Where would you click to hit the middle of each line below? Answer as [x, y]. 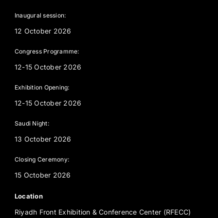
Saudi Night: [32, 123]
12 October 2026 [43, 31]
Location [29, 196]
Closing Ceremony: [42, 159]
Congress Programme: [47, 51]
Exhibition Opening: [42, 87]
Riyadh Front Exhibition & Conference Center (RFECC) [103, 212]
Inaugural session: [41, 15]
